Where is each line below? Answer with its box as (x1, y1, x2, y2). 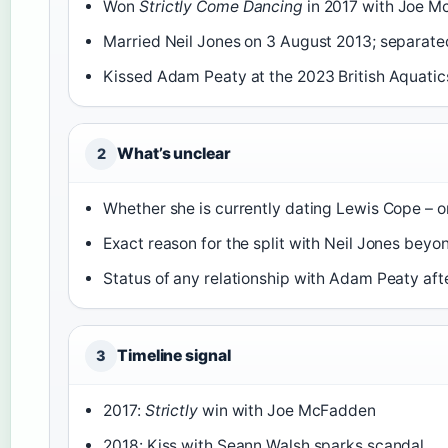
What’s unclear (117, 144, 231, 163)
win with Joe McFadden (198, 401, 376, 420)
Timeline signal (117, 346, 231, 365)
